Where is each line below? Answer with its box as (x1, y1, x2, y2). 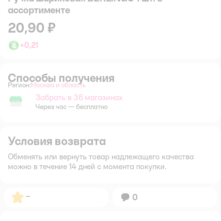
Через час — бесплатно (36, 102, 108, 110)
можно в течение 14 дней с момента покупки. (8, 161, 167, 171)
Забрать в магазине (7, 101, 68, 110)
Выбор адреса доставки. (58, 84, 133, 93)
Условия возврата (8, 133, 106, 148)
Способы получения (8, 70, 114, 85)
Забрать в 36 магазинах (36, 92, 122, 102)
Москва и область (31, 80, 86, 89)
